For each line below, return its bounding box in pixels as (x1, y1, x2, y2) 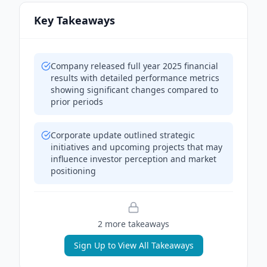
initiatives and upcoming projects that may (51, 141, 222, 153)
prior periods (51, 96, 103, 107)
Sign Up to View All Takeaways (73, 240, 194, 251)
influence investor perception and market (51, 153, 216, 164)
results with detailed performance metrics (51, 72, 219, 83)
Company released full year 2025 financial (51, 60, 218, 72)
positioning (51, 165, 96, 176)
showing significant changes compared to (51, 84, 218, 95)
